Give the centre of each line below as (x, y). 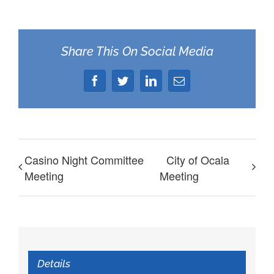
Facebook (119, 86)
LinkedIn (174, 86)
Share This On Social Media (137, 52)
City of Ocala (198, 159)
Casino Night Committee (84, 159)
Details (54, 264)
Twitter (141, 86)
